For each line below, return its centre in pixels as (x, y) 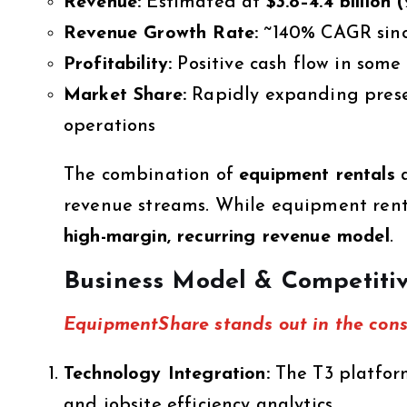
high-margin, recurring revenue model (227, 237)
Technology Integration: (167, 374)
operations (110, 126)
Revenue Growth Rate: (161, 33)
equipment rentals (317, 175)
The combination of (152, 175)
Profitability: (118, 64)
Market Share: (125, 95)
